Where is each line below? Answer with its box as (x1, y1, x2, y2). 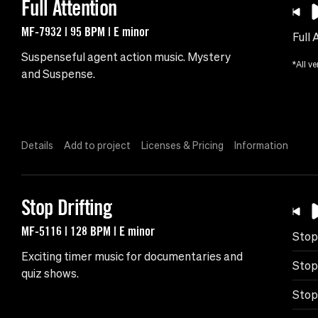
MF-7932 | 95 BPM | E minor (21, 23, 149, 40)
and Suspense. (21, 67, 95, 81)
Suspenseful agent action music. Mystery (21, 50, 231, 64)
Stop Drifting (21, 194, 112, 221)
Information (234, 140, 288, 152)
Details (21, 140, 53, 152)
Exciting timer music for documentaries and (21, 250, 243, 263)
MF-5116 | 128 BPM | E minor (21, 223, 155, 239)
